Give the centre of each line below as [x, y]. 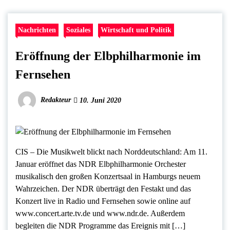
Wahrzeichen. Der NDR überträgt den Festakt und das [103, 188]
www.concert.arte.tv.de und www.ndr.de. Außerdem [100, 213]
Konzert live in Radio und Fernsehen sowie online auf [103, 201]
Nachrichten [37, 30]
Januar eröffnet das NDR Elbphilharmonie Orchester [101, 164]
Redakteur [56, 100]
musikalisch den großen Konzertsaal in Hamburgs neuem [108, 176]
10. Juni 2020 [99, 101]
